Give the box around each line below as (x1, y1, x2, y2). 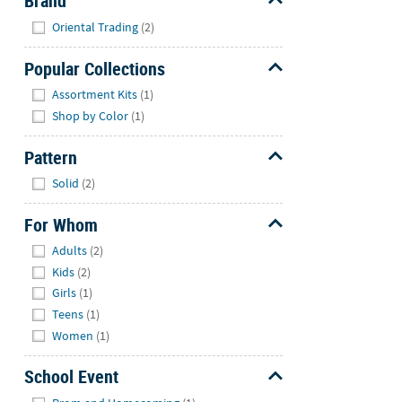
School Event (23, 364, 118, 389)
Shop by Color (52, 107, 129, 124)
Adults (52, 242, 88, 259)
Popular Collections (23, 56, 165, 81)
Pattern (23, 144, 77, 170)
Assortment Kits (52, 86, 138, 103)
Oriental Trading (52, 18, 139, 35)
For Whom (23, 212, 98, 237)
